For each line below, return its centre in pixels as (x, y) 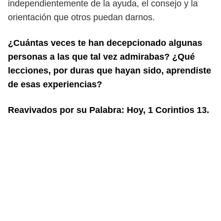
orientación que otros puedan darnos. (81, 17)
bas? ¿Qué (172, 57)
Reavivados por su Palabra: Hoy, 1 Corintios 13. (109, 110)
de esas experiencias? (55, 84)
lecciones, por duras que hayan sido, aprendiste (110, 71)
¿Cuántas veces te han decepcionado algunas (105, 43)
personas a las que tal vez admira (78, 57)
